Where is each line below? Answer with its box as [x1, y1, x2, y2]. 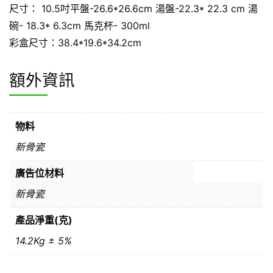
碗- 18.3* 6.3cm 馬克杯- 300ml [9, 19, 150, 32]
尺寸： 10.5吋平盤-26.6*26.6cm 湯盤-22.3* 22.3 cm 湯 [9, 2, 258, 15]
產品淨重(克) [15, 213, 73, 226]
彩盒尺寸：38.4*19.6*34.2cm [9, 36, 141, 49]
